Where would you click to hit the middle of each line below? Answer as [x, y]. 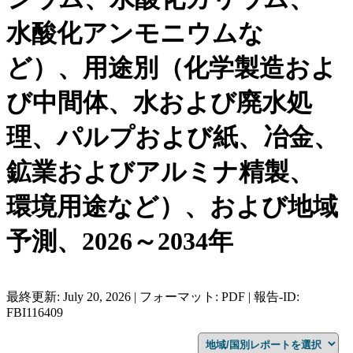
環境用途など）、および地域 [172, 207]
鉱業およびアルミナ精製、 [160, 172]
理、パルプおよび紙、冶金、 [173, 137]
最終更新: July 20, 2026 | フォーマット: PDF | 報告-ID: [153, 296]
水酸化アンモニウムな [135, 33]
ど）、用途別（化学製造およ [171, 68]
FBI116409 [35, 312]
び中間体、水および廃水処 [159, 103]
